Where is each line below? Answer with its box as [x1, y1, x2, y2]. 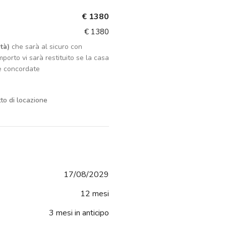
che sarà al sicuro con [10, 42, 82, 52]
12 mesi [80, 188, 109, 200]
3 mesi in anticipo [49, 207, 109, 219]
